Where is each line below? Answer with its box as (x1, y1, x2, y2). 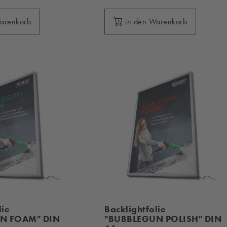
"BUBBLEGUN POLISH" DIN (104, 213, 222, 225)
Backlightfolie (104, 204, 166, 215)
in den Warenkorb (125, 17, 187, 27)
